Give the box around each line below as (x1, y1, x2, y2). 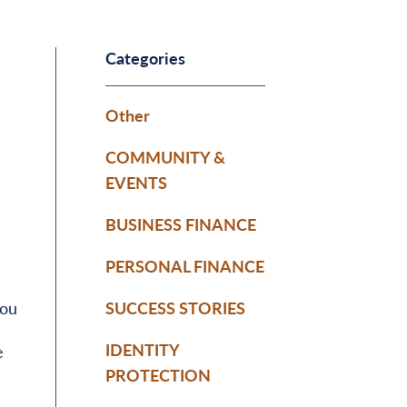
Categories (105, 45, 185, 69)
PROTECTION (105, 362, 211, 386)
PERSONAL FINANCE (105, 253, 264, 277)
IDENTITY (105, 337, 179, 361)
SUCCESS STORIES (105, 295, 245, 319)
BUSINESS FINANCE (105, 212, 256, 235)
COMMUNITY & (105, 144, 225, 168)
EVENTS (105, 170, 167, 194)
